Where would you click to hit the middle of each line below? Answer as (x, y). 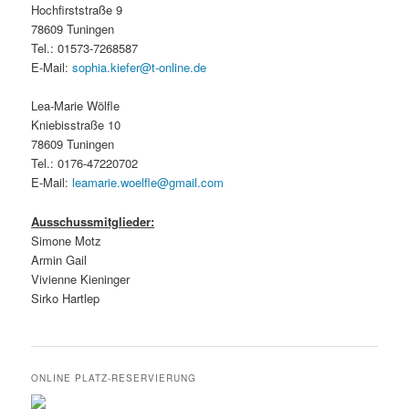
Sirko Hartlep (66, 298)
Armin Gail (59, 259)
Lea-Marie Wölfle (76, 106)
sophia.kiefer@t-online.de (140, 68)
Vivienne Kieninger (81, 278)
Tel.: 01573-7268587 (85, 48)
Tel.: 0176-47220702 (85, 163)
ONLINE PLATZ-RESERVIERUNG (114, 378)
